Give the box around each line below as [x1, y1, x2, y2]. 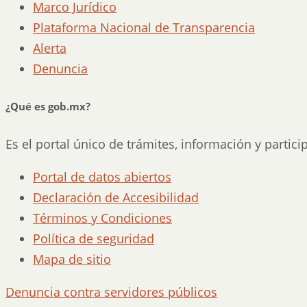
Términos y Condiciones [33, 209, 172, 226]
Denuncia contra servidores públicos [5, 283, 217, 300]
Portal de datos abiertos [33, 168, 171, 185]
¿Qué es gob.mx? [5, 99, 90, 113]
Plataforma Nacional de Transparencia [33, 19, 255, 36]
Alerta [33, 39, 66, 56]
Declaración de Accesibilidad [33, 188, 199, 206]
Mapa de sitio [33, 250, 111, 267]
